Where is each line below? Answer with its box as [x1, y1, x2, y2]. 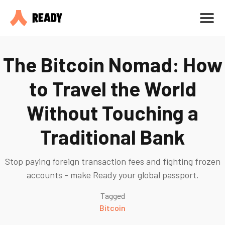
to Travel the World [29, 76, 196, 100]
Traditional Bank [40, 125, 185, 149]
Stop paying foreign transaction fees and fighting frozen [5, 156, 220, 167]
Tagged [100, 191, 125, 200]
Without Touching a [27, 100, 198, 125]
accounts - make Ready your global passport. [26, 169, 199, 180]
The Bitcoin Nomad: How [3, 52, 222, 76]
